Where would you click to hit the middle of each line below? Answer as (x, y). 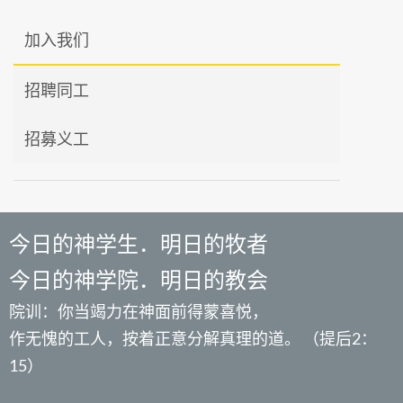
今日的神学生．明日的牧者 (139, 244)
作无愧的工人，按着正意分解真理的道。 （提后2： (193, 339)
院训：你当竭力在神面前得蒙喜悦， (139, 312)
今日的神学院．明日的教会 (139, 280)
